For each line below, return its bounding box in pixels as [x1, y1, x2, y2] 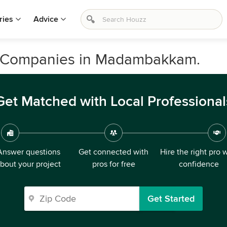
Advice [33, 14, 58, 24]
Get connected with [79, 147, 148, 157]
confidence [178, 159, 219, 169]
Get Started [147, 193, 195, 204]
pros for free [92, 159, 135, 169]
